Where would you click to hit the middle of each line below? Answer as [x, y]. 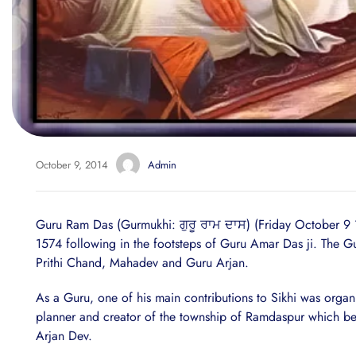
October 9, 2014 [72, 164]
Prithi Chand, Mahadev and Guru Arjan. [142, 263]
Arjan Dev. [64, 336]
